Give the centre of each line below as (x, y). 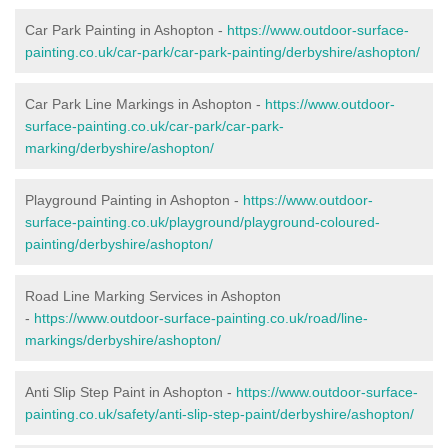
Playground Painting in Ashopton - (134, 199)
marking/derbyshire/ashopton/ (119, 147)
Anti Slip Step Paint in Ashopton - (130, 391)
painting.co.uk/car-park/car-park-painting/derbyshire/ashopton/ (222, 51)
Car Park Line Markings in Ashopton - (145, 103)
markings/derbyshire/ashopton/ (123, 339)
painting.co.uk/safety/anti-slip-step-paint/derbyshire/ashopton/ (219, 413)
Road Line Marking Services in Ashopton (153, 295)
